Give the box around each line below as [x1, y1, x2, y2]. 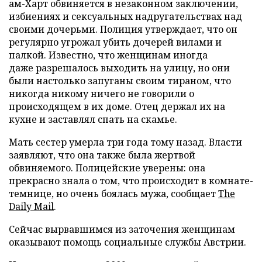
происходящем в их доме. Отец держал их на [9, 100, 225, 113]
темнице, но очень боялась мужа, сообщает [9, 187, 218, 200]
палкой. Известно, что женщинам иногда [9, 49, 208, 61]
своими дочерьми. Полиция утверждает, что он [9, 23, 237, 36]
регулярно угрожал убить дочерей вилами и [9, 36, 222, 49]
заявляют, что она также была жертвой [9, 149, 195, 161]
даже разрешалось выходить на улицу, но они [9, 61, 230, 74]
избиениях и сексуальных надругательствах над [9, 10, 242, 23]
